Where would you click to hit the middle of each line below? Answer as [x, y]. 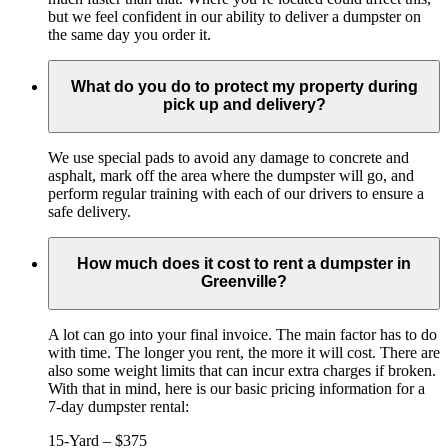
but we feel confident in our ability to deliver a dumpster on [234, 16]
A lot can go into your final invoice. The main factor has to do [242, 334]
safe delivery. [89, 211]
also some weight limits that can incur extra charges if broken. [242, 370]
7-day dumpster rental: [118, 406]
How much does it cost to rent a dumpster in [244, 264]
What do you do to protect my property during [244, 87]
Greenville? [244, 282]
